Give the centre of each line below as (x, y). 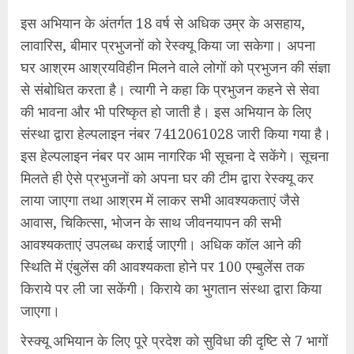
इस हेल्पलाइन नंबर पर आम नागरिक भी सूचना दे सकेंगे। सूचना (175, 156)
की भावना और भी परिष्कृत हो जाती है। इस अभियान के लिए (166, 111)
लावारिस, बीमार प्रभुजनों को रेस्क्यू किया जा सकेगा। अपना (168, 45)
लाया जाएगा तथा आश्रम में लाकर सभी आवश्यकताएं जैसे (160, 200)
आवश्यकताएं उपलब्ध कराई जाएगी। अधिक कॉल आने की (161, 244)
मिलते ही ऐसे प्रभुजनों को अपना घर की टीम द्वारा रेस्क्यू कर (167, 178)
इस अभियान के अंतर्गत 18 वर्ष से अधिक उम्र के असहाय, (163, 23)
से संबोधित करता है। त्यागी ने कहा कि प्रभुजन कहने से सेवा (170, 89)
